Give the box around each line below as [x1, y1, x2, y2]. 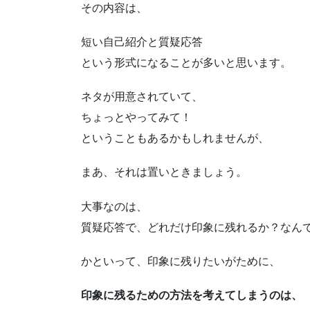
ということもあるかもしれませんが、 [81, 132, 269, 145]
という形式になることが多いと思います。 [81, 56, 291, 69]
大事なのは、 [81, 200, 147, 212]
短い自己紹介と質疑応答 [81, 35, 203, 48]
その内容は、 [81, 1, 147, 14]
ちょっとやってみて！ [81, 111, 192, 124]
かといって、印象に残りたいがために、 [81, 255, 280, 267]
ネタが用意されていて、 [81, 91, 203, 103]
